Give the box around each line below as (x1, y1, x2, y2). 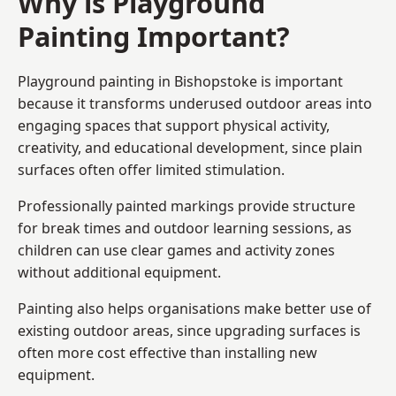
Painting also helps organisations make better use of (18, 298, 371, 318)
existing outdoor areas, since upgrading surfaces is (18, 320, 361, 340)
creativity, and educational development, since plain (18, 137, 362, 157)
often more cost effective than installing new (18, 342, 317, 362)
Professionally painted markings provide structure (18, 195, 355, 216)
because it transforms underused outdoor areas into (18, 93, 372, 113)
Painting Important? (18, 17, 290, 55)
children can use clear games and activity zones (18, 240, 335, 260)
